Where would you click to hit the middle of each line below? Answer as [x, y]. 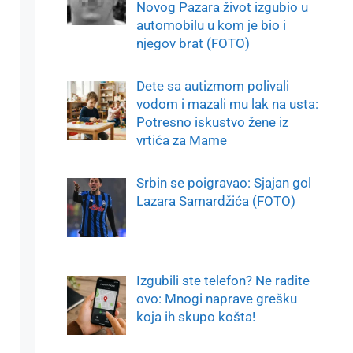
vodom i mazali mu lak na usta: [227, 104]
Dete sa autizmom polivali [212, 85]
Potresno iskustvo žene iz [212, 122]
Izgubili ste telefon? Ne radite [223, 280]
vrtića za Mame [181, 140]
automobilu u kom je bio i [211, 26]
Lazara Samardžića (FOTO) [216, 201]
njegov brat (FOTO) [193, 44]
